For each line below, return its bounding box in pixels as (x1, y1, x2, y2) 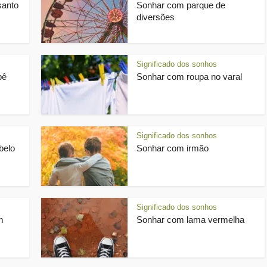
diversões (136, 12, 175, 22)
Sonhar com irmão (136, 143, 209, 153)
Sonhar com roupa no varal (136, 72, 242, 82)
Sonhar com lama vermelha (136, 215, 244, 225)
